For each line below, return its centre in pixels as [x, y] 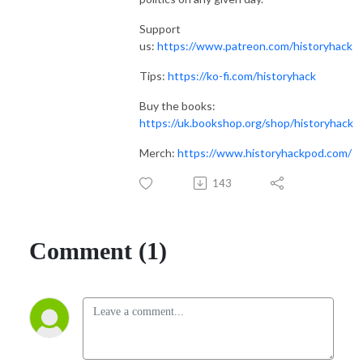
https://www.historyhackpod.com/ [265, 152]
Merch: [158, 152]
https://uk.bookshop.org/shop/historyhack [246, 122]
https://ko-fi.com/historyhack [242, 75]
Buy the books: [177, 105]
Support [160, 28]
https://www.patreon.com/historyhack [255, 45]
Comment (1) [98, 250]
